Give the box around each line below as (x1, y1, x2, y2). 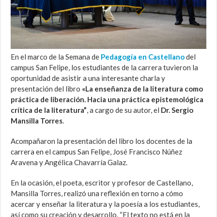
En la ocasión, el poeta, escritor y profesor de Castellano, (11, 178, 193, 187)
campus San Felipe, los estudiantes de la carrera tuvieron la (11, 63, 199, 72)
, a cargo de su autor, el (87, 106, 161, 115)
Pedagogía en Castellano (101, 52, 185, 62)
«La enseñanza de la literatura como (82, 84, 203, 93)
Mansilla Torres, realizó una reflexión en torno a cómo (11, 189, 184, 198)
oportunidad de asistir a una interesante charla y (11, 74, 166, 83)
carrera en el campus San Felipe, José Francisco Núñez (11, 147, 183, 156)
